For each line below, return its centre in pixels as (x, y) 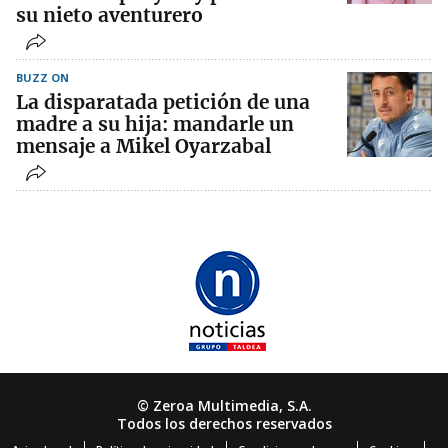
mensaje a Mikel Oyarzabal (143, 145)
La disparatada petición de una (163, 101)
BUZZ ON (42, 77)
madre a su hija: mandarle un (155, 123)
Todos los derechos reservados (224, 423)
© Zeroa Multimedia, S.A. (224, 405)
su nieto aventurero (109, 14)
